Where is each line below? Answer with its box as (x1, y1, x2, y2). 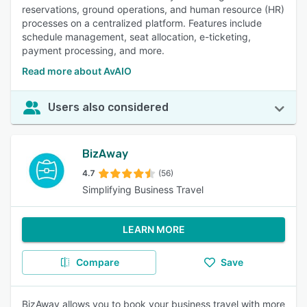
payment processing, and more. (22, 45, 164, 56)
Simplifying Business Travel (82, 184, 204, 195)
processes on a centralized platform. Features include (22, 17, 262, 29)
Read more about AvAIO (22, 65, 132, 77)
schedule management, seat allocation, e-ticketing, (22, 31, 251, 42)
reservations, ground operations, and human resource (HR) (22, 3, 284, 15)
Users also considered (48, 101, 169, 114)
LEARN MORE (122, 223, 185, 235)
